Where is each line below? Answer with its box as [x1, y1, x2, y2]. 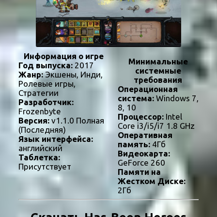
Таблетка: [18, 153, 60, 162]
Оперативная [117, 130, 172, 140]
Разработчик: [18, 97, 74, 107]
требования [134, 75, 183, 85]
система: [117, 93, 154, 103]
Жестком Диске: [117, 176, 186, 186]
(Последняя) [18, 125, 66, 135]
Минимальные [128, 57, 188, 66]
